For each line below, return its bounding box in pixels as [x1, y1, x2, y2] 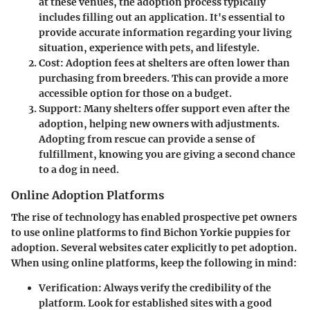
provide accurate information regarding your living [39, 26, 292, 39]
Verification [39, 281, 98, 294]
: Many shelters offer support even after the [78, 102, 290, 115]
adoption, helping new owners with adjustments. [39, 117, 280, 130]
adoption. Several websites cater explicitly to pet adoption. [11, 241, 297, 254]
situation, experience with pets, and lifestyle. [39, 41, 259, 54]
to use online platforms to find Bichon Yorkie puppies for [11, 226, 291, 239]
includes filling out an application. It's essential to [39, 10, 285, 24]
